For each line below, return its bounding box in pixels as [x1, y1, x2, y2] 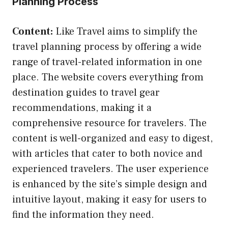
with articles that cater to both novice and [12, 147, 203, 160]
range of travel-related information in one [12, 55, 202, 69]
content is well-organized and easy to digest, [12, 131, 213, 145]
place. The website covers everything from [12, 70, 204, 84]
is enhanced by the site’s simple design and [12, 177, 207, 191]
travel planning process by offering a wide [12, 40, 202, 53]
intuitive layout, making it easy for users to [12, 192, 207, 206]
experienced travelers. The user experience [12, 162, 209, 176]
